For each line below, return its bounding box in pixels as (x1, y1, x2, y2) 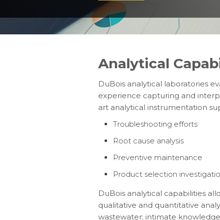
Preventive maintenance (112, 153, 202, 162)
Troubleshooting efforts (112, 119, 197, 129)
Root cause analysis (112, 136, 184, 145)
